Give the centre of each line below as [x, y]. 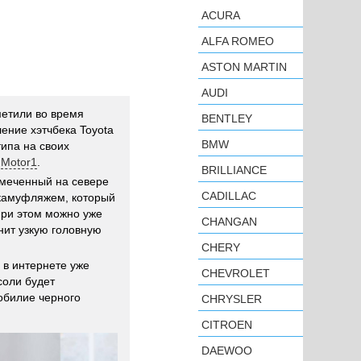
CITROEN [227, 325]
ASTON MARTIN [244, 67]
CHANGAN [229, 222]
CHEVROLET [236, 273]
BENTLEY [227, 118]
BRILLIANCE [234, 170]
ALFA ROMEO [238, 41]
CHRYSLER [232, 299]
